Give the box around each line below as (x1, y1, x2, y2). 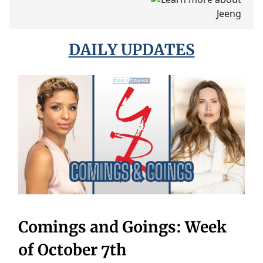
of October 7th (18, 240, 126, 259)
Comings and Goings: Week (18, 217, 226, 237)
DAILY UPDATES (68, 40, 195, 59)
